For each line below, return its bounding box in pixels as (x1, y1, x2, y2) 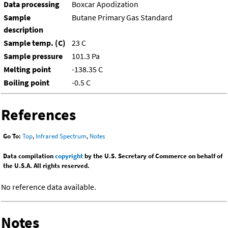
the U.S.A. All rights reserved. (3, 161, 90, 170)
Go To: (3, 132, 21, 141)
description (4, 24, 43, 35)
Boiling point (4, 77, 49, 88)
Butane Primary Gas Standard (72, 12, 173, 23)
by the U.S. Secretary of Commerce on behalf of (83, 152, 222, 161)
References (1, 105, 76, 125)
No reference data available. (1, 182, 96, 192)
